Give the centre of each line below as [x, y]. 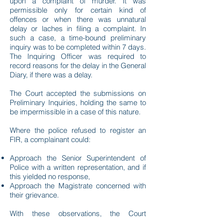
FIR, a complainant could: [50, 139]
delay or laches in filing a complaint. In [78, 28]
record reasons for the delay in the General [78, 65]
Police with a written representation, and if [78, 167]
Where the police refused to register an [78, 130]
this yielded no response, [50, 176]
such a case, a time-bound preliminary [78, 38]
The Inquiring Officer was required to [78, 56]
